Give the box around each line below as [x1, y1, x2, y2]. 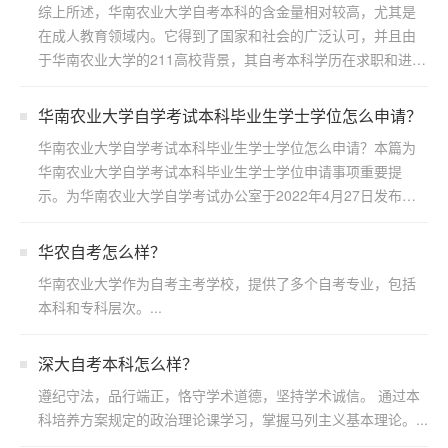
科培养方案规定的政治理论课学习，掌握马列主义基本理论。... [38, 409, 428, 429]
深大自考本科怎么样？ [38, 352, 198, 375]
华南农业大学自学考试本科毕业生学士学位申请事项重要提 [38, 161, 402, 181]
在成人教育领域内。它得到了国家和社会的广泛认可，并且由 [38, 25, 416, 45]
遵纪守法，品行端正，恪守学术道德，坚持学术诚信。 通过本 [38, 385, 420, 405]
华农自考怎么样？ [38, 240, 166, 263]
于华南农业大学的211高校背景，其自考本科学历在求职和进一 [38, 49, 426, 69]
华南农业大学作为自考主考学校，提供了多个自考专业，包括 [38, 273, 416, 293]
